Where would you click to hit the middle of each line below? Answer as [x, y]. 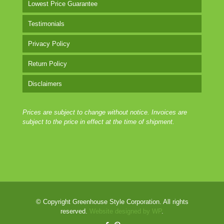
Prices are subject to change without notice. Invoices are [105, 112]
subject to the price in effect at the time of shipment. [98, 122]
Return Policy [47, 64]
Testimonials [46, 24]
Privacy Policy [49, 44]
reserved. [75, 211]
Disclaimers [45, 84]
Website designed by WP [125, 211]
